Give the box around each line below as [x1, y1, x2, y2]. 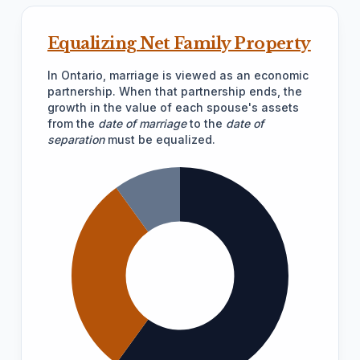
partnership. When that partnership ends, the [47, 84, 302, 98]
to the [186, 117, 226, 130]
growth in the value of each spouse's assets [47, 100, 299, 114]
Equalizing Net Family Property [47, 34, 311, 53]
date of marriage [98, 117, 186, 130]
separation [47, 133, 104, 146]
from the [47, 117, 98, 130]
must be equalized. [104, 133, 215, 146]
